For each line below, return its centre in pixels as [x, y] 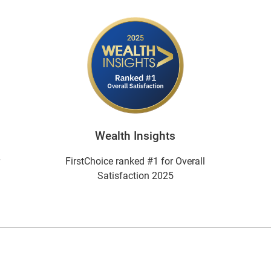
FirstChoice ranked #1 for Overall [135, 161]
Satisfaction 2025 [135, 176]
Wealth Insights [135, 136]
